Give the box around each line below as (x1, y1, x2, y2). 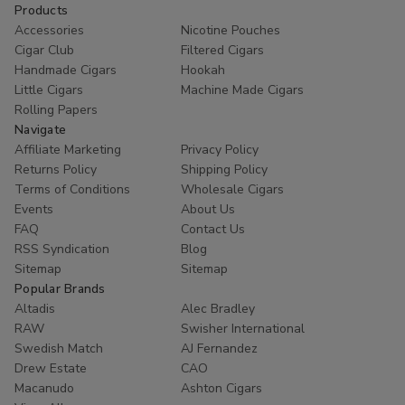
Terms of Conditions (14, 181, 130, 199)
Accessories (14, 22, 84, 40)
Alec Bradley (181, 300, 255, 318)
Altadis (14, 300, 55, 318)
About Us (181, 201, 235, 219)
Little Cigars (14, 81, 83, 99)
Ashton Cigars (181, 380, 262, 398)
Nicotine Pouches (181, 22, 280, 40)
